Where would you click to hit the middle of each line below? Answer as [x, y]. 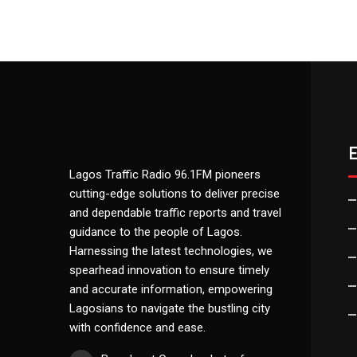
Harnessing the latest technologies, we [171, 251]
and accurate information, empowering [171, 289]
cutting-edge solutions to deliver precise [175, 194]
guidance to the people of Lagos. [156, 232]
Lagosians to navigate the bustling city [170, 308]
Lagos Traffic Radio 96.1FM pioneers [165, 175]
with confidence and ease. [137, 328]
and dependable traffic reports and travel [175, 213]
